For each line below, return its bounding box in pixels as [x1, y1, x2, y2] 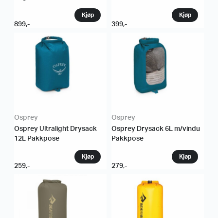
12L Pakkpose [14, 135, 59, 142]
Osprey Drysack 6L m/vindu [111, 125, 200, 132]
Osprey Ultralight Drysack [14, 125, 97, 132]
